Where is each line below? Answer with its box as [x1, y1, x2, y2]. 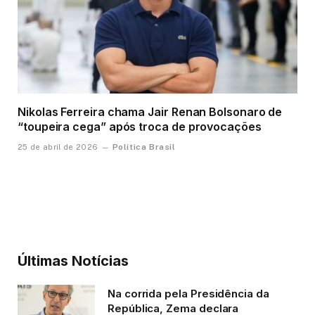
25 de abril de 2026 [18, 142, 98, 151]
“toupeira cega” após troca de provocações [18, 119, 262, 134]
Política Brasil [112, 141, 176, 152]
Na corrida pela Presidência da [108, 286, 269, 300]
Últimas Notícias [18, 252, 129, 269]
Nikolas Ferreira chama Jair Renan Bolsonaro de [18, 104, 283, 119]
